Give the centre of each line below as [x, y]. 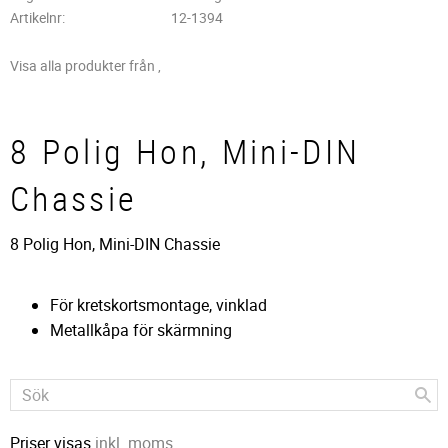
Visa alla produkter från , [85, 66]
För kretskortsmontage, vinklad [158, 304]
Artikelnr [36, 18]
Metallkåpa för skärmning [141, 329]
